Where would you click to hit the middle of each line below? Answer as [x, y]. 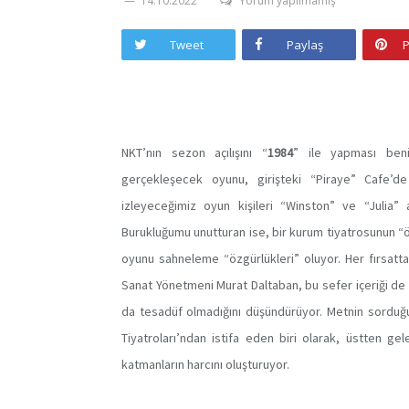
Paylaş [305, 45]
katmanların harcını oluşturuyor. [205, 364]
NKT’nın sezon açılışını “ [194, 152]
